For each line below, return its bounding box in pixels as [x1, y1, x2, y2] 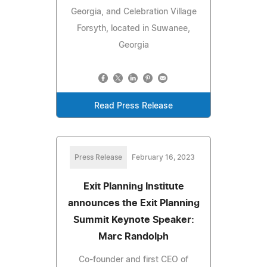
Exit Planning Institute [83, 181, 184, 191]
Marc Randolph [98, 231, 169, 241]
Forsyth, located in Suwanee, [77, 24, 190, 33]
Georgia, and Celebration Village [70, 7, 197, 16]
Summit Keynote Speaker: [73, 215, 194, 225]
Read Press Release [94, 101, 173, 110]
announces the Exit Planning [67, 198, 200, 208]
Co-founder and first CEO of [79, 255, 188, 264]
